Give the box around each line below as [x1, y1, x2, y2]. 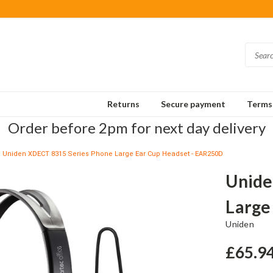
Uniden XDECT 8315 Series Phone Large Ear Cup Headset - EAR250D [2, 150, 223, 158]
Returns [107, 99, 140, 109]
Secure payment [161, 99, 225, 109]
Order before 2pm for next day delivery [7, 119, 266, 136]
